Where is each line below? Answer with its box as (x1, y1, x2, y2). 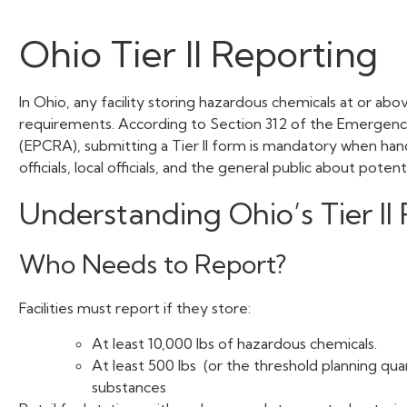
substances (91, 377, 166, 396)
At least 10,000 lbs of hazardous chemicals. (91, 333, 377, 352)
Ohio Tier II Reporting (18, 32, 378, 77)
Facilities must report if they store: (18, 299, 251, 318)
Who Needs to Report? (18, 248, 286, 281)
